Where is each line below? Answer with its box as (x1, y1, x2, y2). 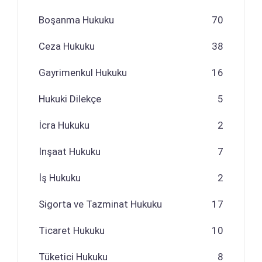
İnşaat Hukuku (39, 145, 101, 157)
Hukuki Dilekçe (39, 92, 101, 105)
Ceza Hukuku (39, 40, 95, 52)
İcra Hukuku (39, 119, 89, 131)
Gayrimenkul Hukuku (39, 66, 127, 78)
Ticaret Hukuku (39, 224, 105, 236)
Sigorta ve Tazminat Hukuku (39, 198, 162, 210)
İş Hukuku (39, 171, 81, 184)
